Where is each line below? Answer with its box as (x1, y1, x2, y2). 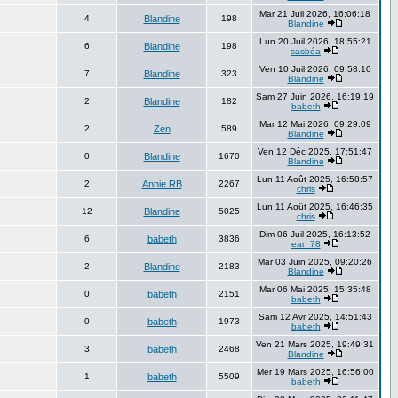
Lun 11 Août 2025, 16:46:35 (257, 202, 373, 211)
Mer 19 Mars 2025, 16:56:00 (256, 367, 374, 377)
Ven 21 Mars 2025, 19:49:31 (256, 339, 374, 349)
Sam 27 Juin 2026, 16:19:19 (256, 92, 374, 101)
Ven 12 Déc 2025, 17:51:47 (258, 147, 372, 156)
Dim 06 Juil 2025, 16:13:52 (259, 229, 370, 239)
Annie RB (141, 179, 182, 189)
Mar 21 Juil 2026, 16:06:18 (259, 9, 370, 19)
